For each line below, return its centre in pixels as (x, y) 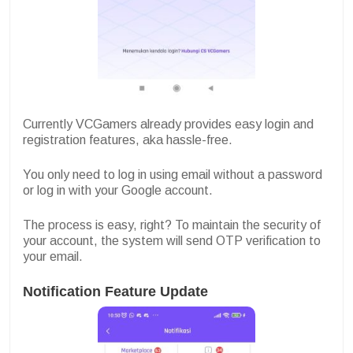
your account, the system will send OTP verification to (172, 240)
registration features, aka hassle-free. (128, 139)
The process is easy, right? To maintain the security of (172, 225)
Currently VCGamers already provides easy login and (168, 124)
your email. (53, 256)
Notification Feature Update (115, 291)
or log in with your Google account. (119, 190)
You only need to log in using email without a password (173, 174)
